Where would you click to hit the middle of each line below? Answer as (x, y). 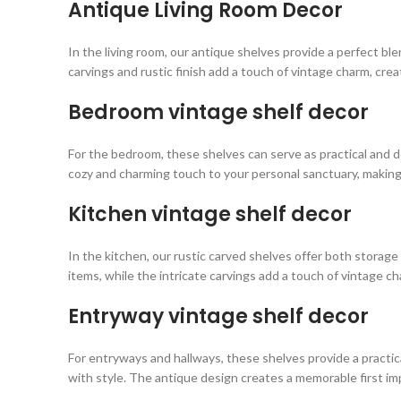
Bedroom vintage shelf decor (218, 113)
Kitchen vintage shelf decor (210, 215)
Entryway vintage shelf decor (218, 317)
